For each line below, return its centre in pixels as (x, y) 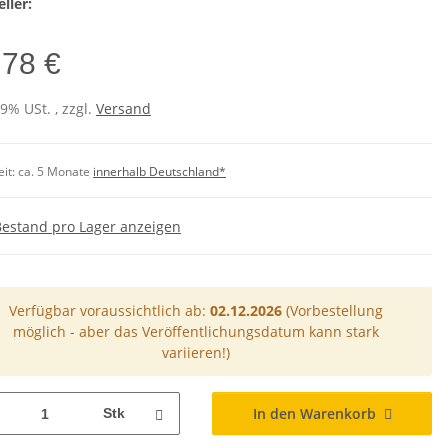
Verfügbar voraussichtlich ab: (109, 311)
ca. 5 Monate (55, 172)
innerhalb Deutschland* (159, 172)
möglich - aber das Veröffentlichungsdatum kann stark (196, 332)
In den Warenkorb (314, 414)
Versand (123, 109)
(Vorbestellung (332, 311)
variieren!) (196, 353)
